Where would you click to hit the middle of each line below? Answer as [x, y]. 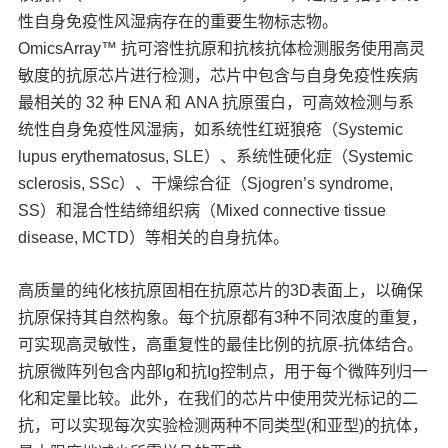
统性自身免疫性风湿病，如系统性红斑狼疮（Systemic [211, 129]
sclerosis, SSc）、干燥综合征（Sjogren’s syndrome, [206, 183]
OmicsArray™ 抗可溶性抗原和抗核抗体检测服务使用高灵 [222, 48]
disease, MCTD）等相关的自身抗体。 [154, 237]
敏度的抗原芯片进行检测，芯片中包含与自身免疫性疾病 [218, 75]
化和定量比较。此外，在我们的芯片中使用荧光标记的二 [218, 398]
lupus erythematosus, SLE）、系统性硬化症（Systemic [216, 156]
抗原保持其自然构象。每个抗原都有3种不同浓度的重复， [223, 317]
